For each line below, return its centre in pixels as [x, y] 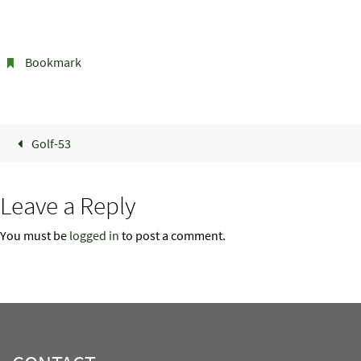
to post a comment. [172, 235]
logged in [94, 235]
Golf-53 [50, 143]
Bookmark [53, 62]
